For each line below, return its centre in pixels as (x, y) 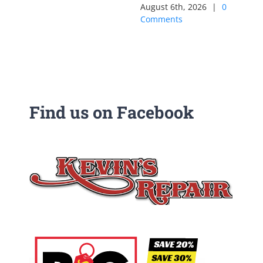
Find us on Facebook (112, 112)
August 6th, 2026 (173, 7)
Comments (161, 19)
